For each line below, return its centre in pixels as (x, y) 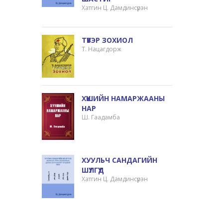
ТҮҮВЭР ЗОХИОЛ (108, 40)
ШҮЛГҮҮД (93, 170)
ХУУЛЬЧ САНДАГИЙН (120, 160)
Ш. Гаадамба (101, 117)
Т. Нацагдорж (102, 49)
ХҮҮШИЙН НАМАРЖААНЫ (123, 99)
